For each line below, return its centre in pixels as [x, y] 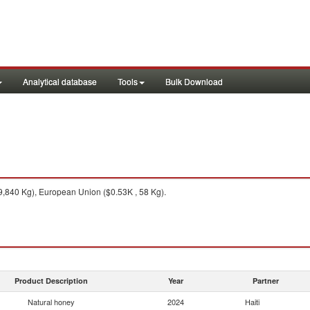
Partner [266, 281]
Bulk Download [194, 81]
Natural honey [51, 302]
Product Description [51, 281]
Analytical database [60, 81]
